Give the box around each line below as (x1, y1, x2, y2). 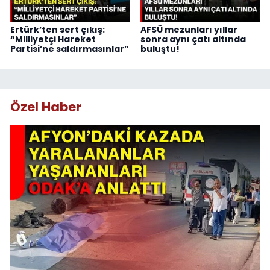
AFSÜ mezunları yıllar (140, 23, 237, 36)
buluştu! (140, 42, 180, 55)
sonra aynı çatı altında (140, 33, 246, 45)
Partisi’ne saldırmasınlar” (10, 42, 129, 55)
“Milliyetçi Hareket (10, 33, 96, 45)
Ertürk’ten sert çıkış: (10, 23, 105, 36)
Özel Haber (10, 98, 81, 116)
